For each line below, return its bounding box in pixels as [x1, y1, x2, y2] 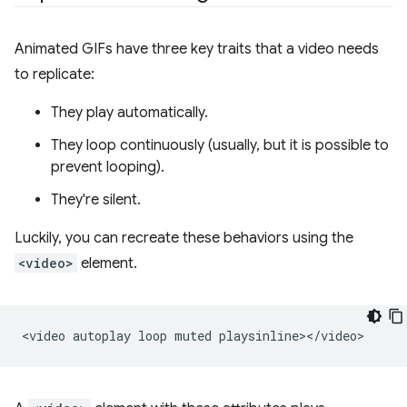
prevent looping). [51, 158, 164, 177]
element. [77, 254, 137, 273]
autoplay [73, 327, 131, 345]
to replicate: [15, 65, 94, 84]
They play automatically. [51, 104, 208, 123]
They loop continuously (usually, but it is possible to [51, 136, 389, 155]
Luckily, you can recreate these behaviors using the [15, 229, 353, 248]
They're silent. [51, 191, 141, 210]
